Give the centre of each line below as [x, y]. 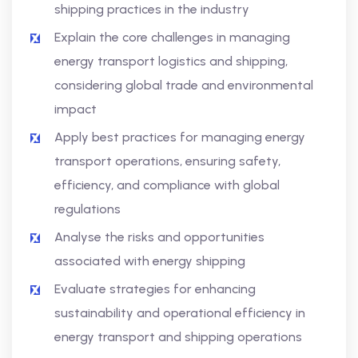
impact [76, 109]
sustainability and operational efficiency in [180, 313]
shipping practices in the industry [152, 9]
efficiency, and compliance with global [167, 185]
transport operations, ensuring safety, [167, 161]
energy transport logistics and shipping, [171, 61]
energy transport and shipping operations [178, 337]
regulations [88, 209]
